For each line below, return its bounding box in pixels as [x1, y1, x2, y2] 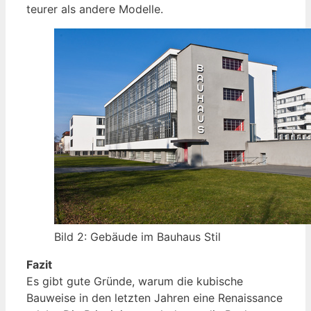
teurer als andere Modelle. [26, 1, 163, 16]
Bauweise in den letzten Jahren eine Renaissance [26, 290, 283, 305]
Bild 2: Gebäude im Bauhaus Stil [54, 229, 221, 244]
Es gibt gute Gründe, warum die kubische [26, 274, 243, 288]
